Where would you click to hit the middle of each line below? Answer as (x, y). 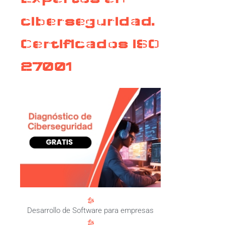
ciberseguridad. (87, 21)
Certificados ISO (90, 44)
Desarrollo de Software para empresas (90, 211)
